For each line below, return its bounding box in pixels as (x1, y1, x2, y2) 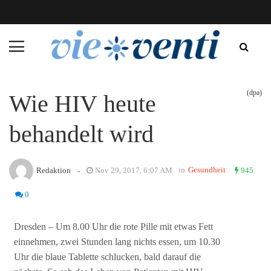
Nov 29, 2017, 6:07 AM (93, 165, 172, 175)
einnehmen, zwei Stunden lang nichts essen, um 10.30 (14, 237, 221, 247)
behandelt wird (9, 120, 154, 148)
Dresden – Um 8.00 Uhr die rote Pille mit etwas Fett (14, 221, 214, 232)
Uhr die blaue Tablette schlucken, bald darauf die (14, 252, 201, 263)
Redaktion (36, 165, 71, 175)
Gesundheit (188, 165, 226, 174)
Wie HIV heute (9, 90, 156, 117)
